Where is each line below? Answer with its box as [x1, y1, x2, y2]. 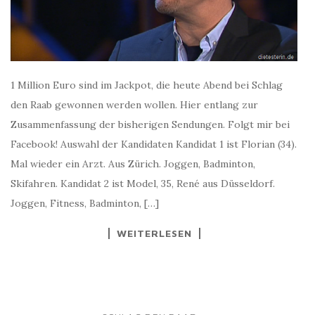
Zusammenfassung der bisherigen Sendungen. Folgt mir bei [11, 117, 290, 131]
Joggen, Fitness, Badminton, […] [11, 196, 159, 210]
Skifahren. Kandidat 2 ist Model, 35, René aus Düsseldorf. [11, 176, 275, 190]
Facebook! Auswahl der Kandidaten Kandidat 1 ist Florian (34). [11, 137, 297, 150]
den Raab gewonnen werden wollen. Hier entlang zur [11, 98, 258, 111]
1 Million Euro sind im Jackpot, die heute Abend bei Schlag [11, 78, 283, 91]
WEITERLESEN [116, 226, 192, 239]
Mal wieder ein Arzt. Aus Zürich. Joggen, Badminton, [11, 157, 255, 170]
